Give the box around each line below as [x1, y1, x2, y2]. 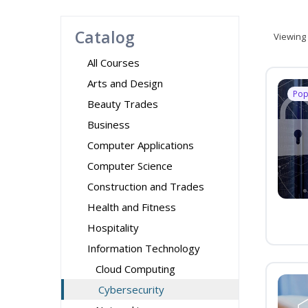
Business [87, 118, 130, 131]
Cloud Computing [96, 262, 175, 276]
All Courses [87, 56, 140, 69]
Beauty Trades [87, 97, 158, 111]
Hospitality [87, 221, 139, 234]
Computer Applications [87, 138, 194, 152]
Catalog [75, 26, 135, 48]
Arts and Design [87, 76, 163, 90]
